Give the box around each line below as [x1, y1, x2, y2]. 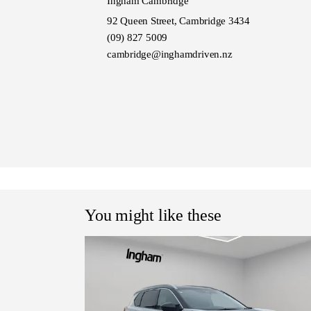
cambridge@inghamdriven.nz [107, 48, 233, 60]
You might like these [85, 205, 221, 224]
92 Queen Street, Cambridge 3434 [107, 15, 251, 26]
